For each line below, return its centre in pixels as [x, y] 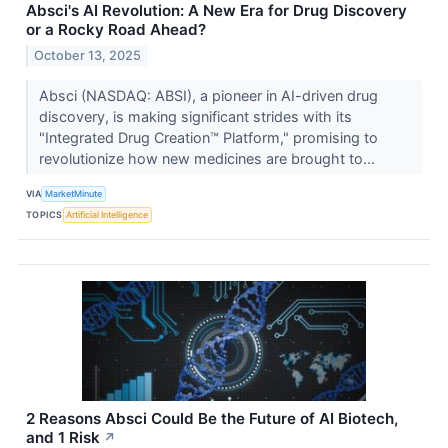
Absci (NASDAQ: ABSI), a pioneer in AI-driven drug [208, 95]
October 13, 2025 [88, 55]
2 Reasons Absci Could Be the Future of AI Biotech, [212, 418]
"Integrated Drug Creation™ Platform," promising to [208, 137]
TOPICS [44, 215]
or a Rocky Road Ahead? [116, 30]
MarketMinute [74, 194]
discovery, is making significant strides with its [195, 116]
